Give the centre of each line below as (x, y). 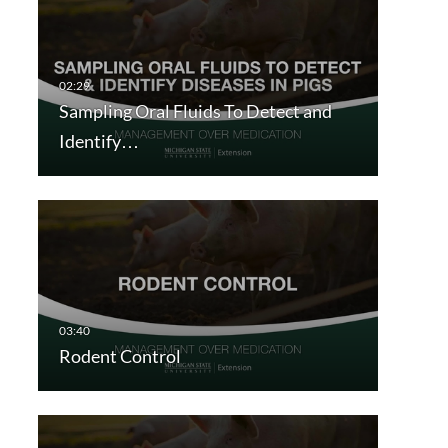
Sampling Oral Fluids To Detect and (195, 111)
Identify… (98, 141)
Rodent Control (119, 356)
